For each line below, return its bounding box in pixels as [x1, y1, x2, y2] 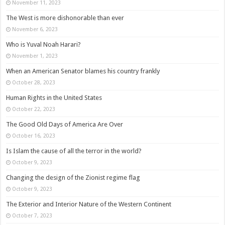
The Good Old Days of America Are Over [6, 121, 124, 129]
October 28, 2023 [12, 79, 56, 86]
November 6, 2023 [12, 26, 58, 33]
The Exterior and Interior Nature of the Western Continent [6, 200, 172, 208]
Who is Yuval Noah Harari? [6, 41, 81, 49]
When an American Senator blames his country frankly [6, 67, 160, 75]
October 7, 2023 [12, 212, 53, 219]
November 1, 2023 [12, 53, 58, 59]
